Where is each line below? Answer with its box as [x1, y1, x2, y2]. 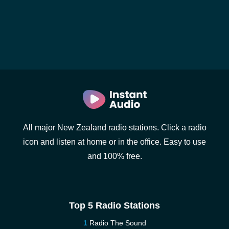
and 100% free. [87, 152, 142, 161]
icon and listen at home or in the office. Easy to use [23, 138, 206, 146]
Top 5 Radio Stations [69, 200, 160, 211]
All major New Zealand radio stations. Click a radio [22, 123, 207, 132]
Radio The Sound [89, 219, 146, 227]
